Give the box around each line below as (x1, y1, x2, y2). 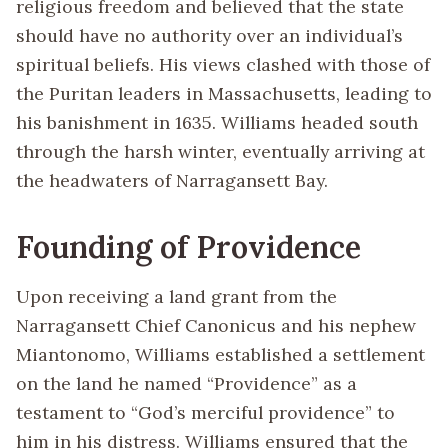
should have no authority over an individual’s (16, 24, 403, 47)
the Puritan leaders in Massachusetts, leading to (16, 82, 432, 105)
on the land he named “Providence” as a (16, 371, 357, 395)
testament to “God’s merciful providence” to (16, 400, 395, 424)
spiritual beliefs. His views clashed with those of (16, 53, 430, 76)
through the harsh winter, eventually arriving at (16, 140, 425, 163)
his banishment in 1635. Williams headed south (16, 111, 418, 134)
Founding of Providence (16, 227, 361, 267)
